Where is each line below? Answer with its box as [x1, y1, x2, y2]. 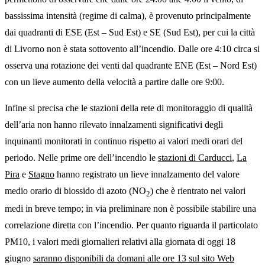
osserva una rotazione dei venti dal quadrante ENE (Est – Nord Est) [5, 60, 257, 71]
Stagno [28, 169, 54, 180]
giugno [5, 253, 33, 264]
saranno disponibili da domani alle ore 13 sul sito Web [33, 253, 234, 264]
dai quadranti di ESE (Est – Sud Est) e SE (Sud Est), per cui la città [5, 27, 255, 38]
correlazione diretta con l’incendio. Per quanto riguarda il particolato [5, 220, 258, 231]
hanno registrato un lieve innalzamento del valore [54, 169, 240, 180]
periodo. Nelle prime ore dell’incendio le [5, 153, 158, 163]
